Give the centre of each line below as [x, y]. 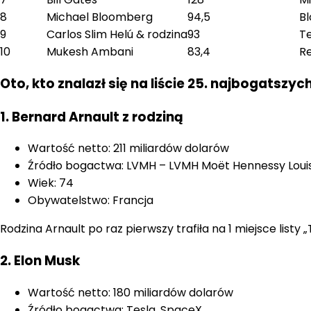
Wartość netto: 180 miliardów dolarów [131, 292]
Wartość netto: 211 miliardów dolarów [128, 149]
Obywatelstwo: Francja [91, 201]
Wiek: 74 [51, 183]
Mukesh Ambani [90, 52]
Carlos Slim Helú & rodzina [117, 35]
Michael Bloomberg [100, 17]
